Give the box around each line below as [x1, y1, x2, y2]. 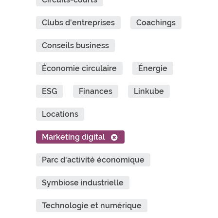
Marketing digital [42, 132, 105, 142]
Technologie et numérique [42, 201, 142, 210]
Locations [42, 109, 78, 119]
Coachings [136, 18, 176, 27]
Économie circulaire [42, 64, 117, 73]
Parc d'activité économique [42, 155, 145, 164]
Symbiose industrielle [42, 178, 124, 187]
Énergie [138, 64, 167, 73]
